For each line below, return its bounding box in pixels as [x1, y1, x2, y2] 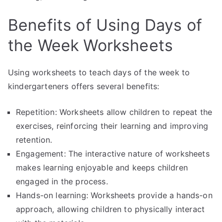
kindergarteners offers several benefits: [8, 81, 160, 91]
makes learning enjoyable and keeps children [16, 163, 188, 172]
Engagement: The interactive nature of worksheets [16, 149, 210, 159]
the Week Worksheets [8, 36, 173, 55]
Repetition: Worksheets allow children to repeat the [16, 107, 213, 117]
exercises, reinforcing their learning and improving [16, 121, 209, 131]
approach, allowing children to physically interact [16, 204, 205, 214]
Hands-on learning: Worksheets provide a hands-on [16, 190, 213, 200]
